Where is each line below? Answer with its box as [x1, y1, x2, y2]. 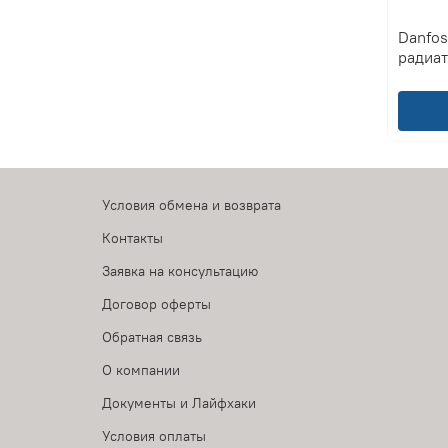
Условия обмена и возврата [102, 196, 281, 215]
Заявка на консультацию [102, 262, 258, 281]
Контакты [102, 229, 163, 248]
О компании [102, 361, 180, 380]
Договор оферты [102, 295, 211, 314]
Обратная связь [102, 328, 202, 347]
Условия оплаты [102, 427, 206, 446]
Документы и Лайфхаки [102, 394, 256, 413]
